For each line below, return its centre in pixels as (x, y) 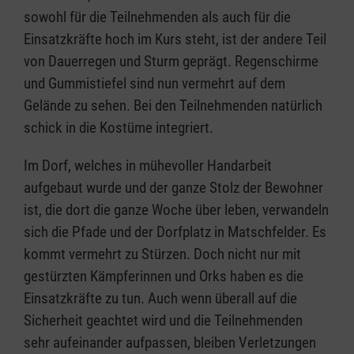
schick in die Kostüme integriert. (119, 128)
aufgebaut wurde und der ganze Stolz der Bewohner (173, 188)
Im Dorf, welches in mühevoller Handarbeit (148, 166)
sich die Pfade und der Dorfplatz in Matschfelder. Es (175, 232)
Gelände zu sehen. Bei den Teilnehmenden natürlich (173, 106)
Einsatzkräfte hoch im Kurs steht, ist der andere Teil (175, 40)
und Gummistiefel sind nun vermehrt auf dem (154, 84)
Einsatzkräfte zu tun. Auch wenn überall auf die (160, 299)
